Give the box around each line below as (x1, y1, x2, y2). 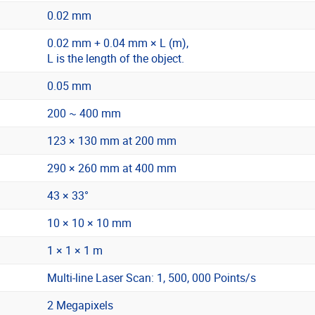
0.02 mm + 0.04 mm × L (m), (47, 34, 188, 51)
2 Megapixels (47, 297, 113, 313)
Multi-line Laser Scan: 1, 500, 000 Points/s (47, 269, 256, 285)
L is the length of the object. (47, 50, 184, 66)
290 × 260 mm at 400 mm (47, 160, 176, 176)
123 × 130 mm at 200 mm (47, 132, 176, 148)
